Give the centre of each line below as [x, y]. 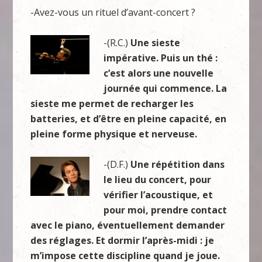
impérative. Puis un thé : [161, 58]
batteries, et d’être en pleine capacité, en [129, 119]
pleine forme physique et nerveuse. [114, 134]
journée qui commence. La [166, 88]
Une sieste [156, 43]
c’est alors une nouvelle [159, 73]
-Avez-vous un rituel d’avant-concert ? [113, 12]
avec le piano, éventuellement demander [128, 225]
